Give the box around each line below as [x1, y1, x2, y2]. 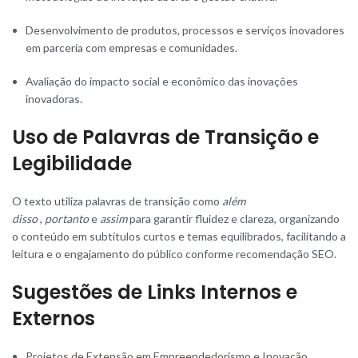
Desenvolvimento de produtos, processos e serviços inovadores [26, 22, 344, 37]
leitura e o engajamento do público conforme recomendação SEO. [12, 246, 336, 261]
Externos [12, 304, 95, 332]
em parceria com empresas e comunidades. [26, 40, 237, 54]
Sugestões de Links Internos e [12, 278, 297, 305]
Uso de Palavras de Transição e [12, 123, 319, 150]
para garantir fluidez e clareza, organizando [127, 211, 340, 225]
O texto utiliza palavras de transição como [12, 193, 222, 208]
